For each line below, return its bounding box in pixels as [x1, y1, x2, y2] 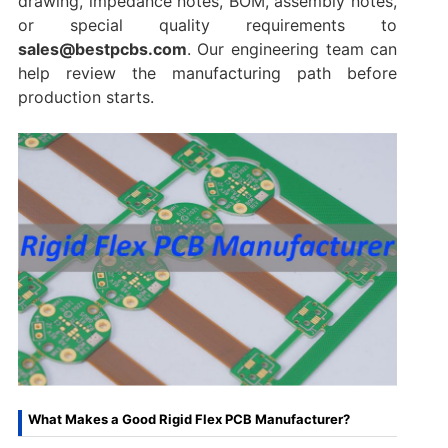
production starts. [17, 86, 154, 107]
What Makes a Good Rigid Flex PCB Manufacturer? [27, 411, 350, 428]
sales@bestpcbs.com [17, 38, 187, 59]
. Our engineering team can [186, 38, 398, 59]
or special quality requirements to [17, 14, 398, 35]
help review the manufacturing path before [17, 62, 398, 83]
